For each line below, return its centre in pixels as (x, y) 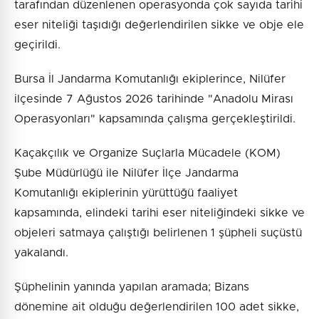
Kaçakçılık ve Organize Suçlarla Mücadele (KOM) (147, 153)
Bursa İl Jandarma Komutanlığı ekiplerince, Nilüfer (150, 79)
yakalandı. (41, 252)
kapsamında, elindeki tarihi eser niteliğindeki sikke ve (159, 213)
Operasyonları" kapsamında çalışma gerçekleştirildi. (155, 119)
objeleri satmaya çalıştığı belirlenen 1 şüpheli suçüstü (158, 232)
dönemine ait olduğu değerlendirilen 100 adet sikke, (157, 307)
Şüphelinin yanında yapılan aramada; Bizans (132, 287)
